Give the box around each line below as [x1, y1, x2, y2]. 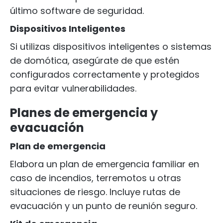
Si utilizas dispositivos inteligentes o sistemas [10, 40, 212, 53]
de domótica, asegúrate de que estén [10, 54, 179, 67]
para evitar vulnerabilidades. [10, 82, 136, 95]
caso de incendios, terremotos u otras [10, 172, 181, 184]
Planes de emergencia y [10, 105, 158, 121]
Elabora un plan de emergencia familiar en [10, 158, 199, 170]
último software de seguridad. [10, 4, 144, 17]
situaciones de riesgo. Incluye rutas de [10, 186, 180, 198]
